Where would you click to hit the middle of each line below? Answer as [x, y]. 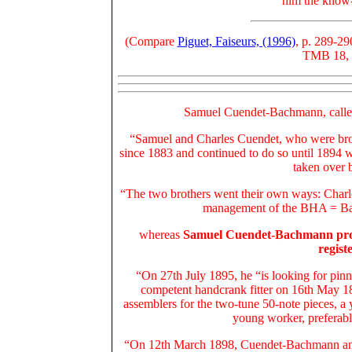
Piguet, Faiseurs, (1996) [236, 41]
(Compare [151, 41]
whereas [161, 235]
